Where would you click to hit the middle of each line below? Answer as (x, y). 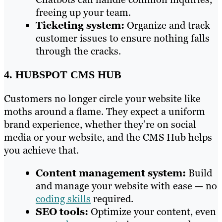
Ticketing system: (80, 25)
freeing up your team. (83, 12)
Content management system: (111, 173)
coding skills (63, 199)
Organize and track (167, 25)
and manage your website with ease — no (126, 186)
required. (112, 199)
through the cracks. (78, 51)
